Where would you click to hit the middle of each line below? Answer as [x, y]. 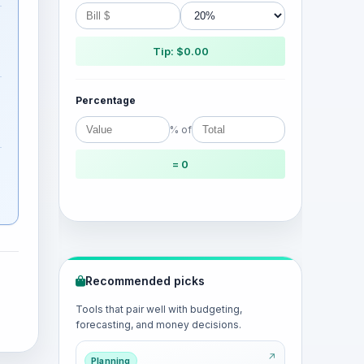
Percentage [106, 100]
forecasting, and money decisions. [158, 325]
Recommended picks [145, 281]
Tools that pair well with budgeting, [159, 309]
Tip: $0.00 [180, 51]
